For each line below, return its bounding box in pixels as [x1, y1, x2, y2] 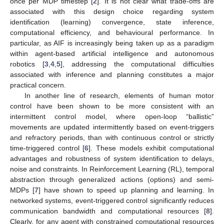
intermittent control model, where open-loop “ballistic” [10, 112, 214, 120]
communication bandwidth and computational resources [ [10, 206, 206, 215]
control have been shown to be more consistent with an [10, 101, 214, 110]
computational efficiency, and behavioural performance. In [10, 28, 214, 36]
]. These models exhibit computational [88, 143, 214, 152]
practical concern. [10, 80, 66, 89]
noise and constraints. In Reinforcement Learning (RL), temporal [10, 164, 214, 173]
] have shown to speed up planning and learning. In [38, 185, 214, 194]
